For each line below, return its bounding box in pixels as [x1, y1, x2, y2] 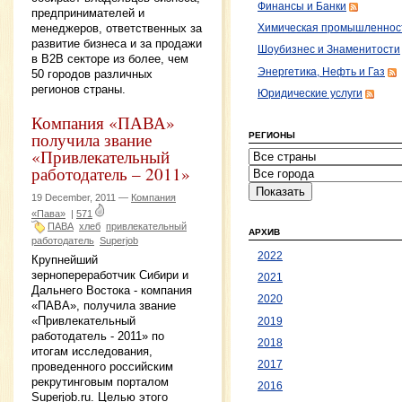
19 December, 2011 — [31, 191, 131, 203]
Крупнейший [31, 253, 98, 267]
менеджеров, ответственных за [31, 22, 202, 36]
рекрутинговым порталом [31, 375, 169, 389]
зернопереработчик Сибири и [31, 268, 188, 283]
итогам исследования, [31, 345, 153, 359]
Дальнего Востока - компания [31, 284, 192, 298]
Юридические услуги [258, 87, 363, 99]
